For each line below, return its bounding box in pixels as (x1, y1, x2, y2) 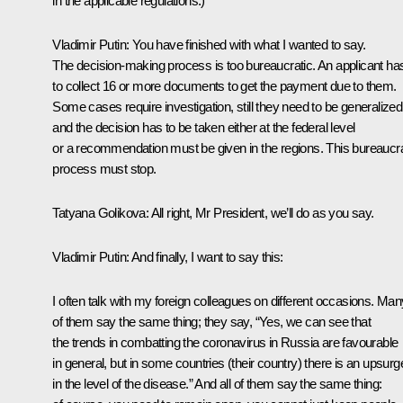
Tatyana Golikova (52, 204, 146, 220)
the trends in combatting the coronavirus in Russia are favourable (52, 334, 399, 350)
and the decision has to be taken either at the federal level (52, 119, 355, 135)
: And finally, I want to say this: (126, 248, 283, 264)
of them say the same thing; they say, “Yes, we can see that (52, 313, 371, 329)
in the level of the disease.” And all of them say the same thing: (52, 375, 382, 391)
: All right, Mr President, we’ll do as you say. (145, 204, 374, 220)
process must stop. (52, 160, 157, 176)
